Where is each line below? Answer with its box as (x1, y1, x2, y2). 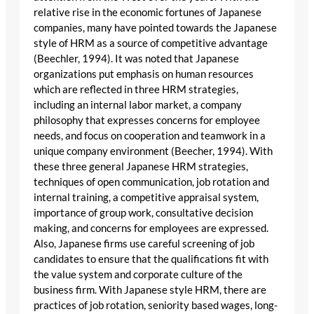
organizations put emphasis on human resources (34, 67, 254, 80)
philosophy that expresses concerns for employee (34, 114, 260, 126)
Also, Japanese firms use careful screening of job (34, 237, 254, 250)
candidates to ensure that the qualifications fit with (34, 252, 268, 265)
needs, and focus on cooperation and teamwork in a (34, 129, 266, 142)
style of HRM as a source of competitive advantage (34, 36, 268, 49)
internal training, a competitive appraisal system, (34, 191, 259, 203)
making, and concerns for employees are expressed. (34, 221, 268, 234)
